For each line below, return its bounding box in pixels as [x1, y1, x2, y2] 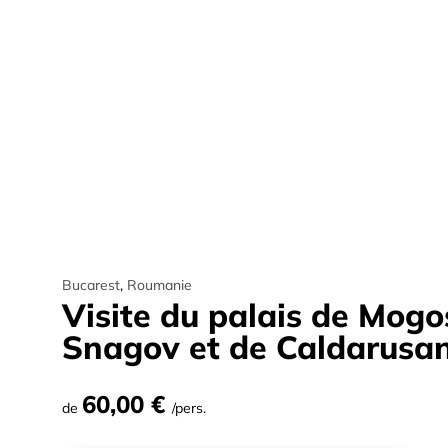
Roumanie [127, 276, 192, 294]
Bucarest [62, 276, 120, 294]
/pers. [172, 399, 206, 417]
